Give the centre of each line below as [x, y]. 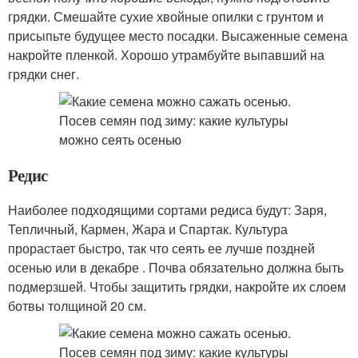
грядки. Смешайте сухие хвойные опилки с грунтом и [166, 16]
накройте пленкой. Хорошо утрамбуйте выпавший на [166, 55]
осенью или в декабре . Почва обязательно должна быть [176, 267]
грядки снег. [44, 74]
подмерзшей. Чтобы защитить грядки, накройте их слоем [177, 286]
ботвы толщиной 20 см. [77, 306]
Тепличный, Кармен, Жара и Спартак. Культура [148, 229]
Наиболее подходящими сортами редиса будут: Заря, [167, 210]
